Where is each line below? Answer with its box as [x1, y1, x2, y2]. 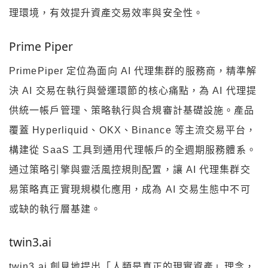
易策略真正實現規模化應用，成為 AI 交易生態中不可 [9, 184, 251, 194]
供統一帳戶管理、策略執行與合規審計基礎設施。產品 [9, 105, 255, 115]
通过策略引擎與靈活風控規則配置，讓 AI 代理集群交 [9, 164, 251, 175]
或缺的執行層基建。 [9, 203, 101, 214]
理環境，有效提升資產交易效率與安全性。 [9, 8, 203, 19]
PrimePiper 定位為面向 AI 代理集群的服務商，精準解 [9, 65, 257, 76]
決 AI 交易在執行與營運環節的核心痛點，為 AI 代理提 [9, 85, 257, 96]
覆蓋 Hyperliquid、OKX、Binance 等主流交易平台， [9, 124, 257, 135]
